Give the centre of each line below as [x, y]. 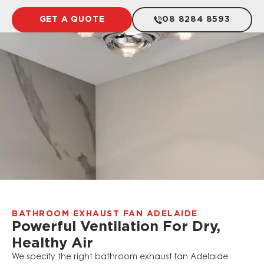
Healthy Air [52, 244]
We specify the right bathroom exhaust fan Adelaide [120, 258]
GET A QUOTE [72, 20]
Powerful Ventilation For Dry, [116, 227]
